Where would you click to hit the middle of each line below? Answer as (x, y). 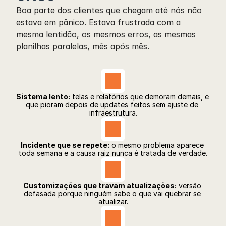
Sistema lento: (43, 97)
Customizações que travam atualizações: (100, 185)
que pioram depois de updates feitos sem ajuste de (112, 105)
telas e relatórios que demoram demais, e (139, 97)
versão (189, 185)
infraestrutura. (113, 113)
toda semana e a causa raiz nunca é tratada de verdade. (113, 153)
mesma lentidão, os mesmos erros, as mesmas (106, 34)
